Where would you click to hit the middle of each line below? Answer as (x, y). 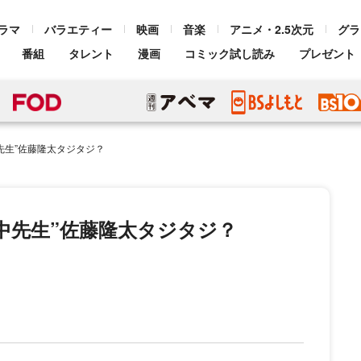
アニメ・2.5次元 (272, 29)
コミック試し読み (230, 53)
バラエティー (78, 29)
